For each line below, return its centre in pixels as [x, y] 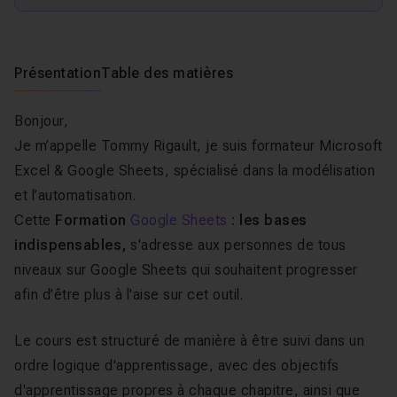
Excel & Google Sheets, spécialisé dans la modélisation [195, 171]
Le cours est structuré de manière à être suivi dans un [189, 341]
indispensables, [72, 245]
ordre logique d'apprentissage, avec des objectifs [177, 366]
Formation [93, 220]
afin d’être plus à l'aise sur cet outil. [128, 295]
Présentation [58, 73]
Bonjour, [41, 121]
